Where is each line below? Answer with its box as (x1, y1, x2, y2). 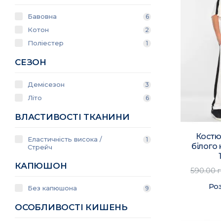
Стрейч (28, 143, 52, 151)
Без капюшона (28, 184, 77, 192)
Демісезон (28, 80, 65, 88)
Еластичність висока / (28, 135, 102, 143)
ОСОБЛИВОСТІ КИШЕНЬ (15, 202, 128, 212)
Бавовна (28, 12, 57, 20)
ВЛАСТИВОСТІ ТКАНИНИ (15, 112, 130, 122)
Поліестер (28, 39, 64, 47)
